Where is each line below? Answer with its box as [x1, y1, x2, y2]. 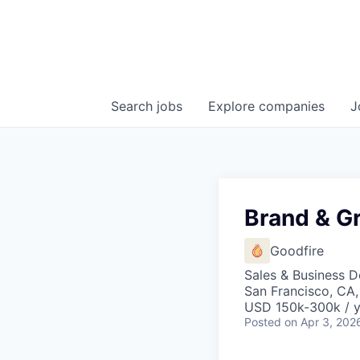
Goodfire [270, 243, 324, 259]
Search [111, 98, 157, 114]
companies [259, 98, 325, 114]
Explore [208, 98, 259, 114]
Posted [244, 315, 281, 329]
